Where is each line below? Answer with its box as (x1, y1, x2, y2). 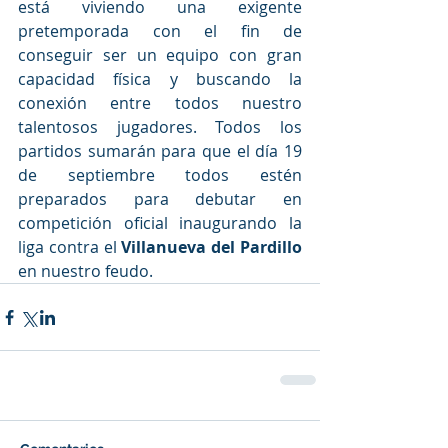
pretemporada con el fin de (18, 20, 302, 43)
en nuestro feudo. (18, 260, 153, 283)
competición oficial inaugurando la (18, 212, 302, 235)
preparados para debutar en (18, 188, 302, 211)
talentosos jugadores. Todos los (18, 116, 302, 139)
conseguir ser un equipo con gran (18, 44, 302, 67)
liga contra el (18, 236, 122, 259)
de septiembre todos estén (18, 164, 302, 187)
